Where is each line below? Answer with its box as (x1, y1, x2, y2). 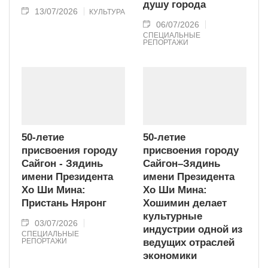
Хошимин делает (143, 197, 227, 209)
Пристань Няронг (22, 197, 106, 209)
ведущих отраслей (143, 236, 234, 248)
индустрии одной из (143, 223, 242, 235)
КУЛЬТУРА (89, 8, 125, 17)
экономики (143, 249, 197, 261)
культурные (143, 210, 202, 222)
